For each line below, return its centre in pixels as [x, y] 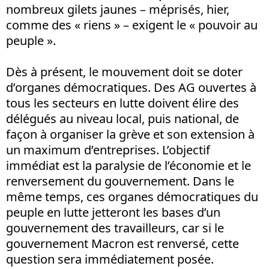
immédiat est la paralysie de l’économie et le [128, 165]
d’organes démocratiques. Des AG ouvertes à [131, 87]
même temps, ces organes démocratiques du [132, 196]
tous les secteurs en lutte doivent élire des [122, 103]
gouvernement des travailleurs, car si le [115, 228]
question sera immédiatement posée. [110, 259]
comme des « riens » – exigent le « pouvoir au [132, 25]
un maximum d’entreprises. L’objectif [108, 150]
